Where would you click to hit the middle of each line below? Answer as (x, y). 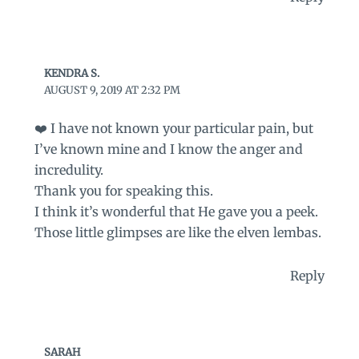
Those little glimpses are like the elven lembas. (177, 233)
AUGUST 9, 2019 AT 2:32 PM (113, 91)
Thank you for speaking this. (123, 191)
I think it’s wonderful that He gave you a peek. (176, 212)
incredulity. (69, 170)
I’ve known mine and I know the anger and (168, 149)
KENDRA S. (72, 74)
